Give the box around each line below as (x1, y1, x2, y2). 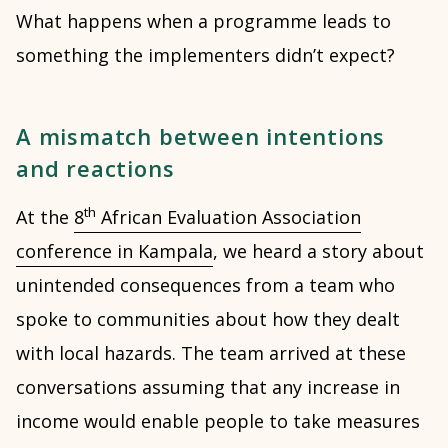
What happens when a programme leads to (16, 9, 391, 33)
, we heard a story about (213, 239, 424, 263)
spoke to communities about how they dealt (16, 307, 400, 331)
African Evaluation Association (96, 205, 361, 229)
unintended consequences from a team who (16, 273, 395, 297)
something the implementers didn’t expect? (16, 43, 395, 67)
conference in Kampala (16, 239, 213, 263)
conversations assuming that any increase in (16, 375, 400, 399)
